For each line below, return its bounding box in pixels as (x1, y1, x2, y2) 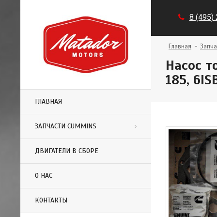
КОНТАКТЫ (35, 196, 67, 204)
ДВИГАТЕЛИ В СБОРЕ (35, 147, 98, 155)
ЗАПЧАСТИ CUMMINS (35, 122, 96, 130)
